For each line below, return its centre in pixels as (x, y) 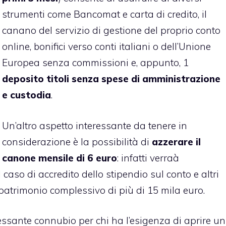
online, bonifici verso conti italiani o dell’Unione (106, 47)
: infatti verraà (148, 158)
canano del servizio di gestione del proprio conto (111, 31)
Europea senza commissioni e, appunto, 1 (95, 63)
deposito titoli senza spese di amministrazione (111, 79)
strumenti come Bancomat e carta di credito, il (104, 14)
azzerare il (176, 142)
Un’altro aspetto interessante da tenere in (95, 125)
